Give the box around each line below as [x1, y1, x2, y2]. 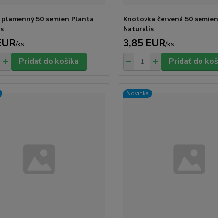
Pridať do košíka [18, 56, 79, 67]
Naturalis [123, 24, 154, 34]
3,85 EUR [123, 36, 166, 50]
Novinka [127, 90, 149, 97]
